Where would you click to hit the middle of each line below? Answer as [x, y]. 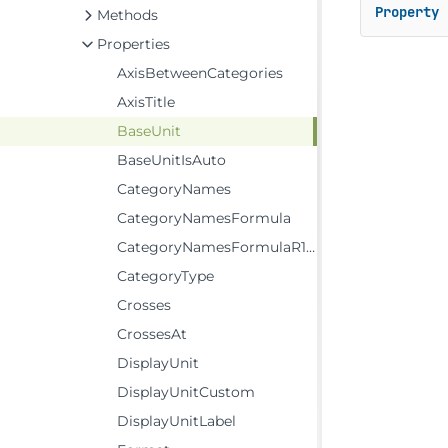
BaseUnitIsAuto [171, 160]
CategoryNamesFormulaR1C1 [211, 247]
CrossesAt [152, 334]
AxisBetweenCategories [200, 73]
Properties [133, 44]
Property [406, 12]
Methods [127, 15]
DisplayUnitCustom [186, 392]
